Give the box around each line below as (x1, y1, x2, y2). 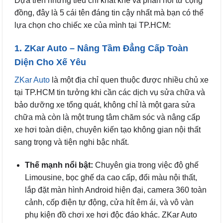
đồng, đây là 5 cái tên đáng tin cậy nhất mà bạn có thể (14, 8, 204, 17)
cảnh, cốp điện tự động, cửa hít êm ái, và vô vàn (24, 198, 194, 207)
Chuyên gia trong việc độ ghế (93, 161, 199, 170)
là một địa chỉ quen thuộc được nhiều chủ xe (50, 76, 209, 85)
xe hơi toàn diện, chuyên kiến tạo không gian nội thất (14, 125, 201, 134)
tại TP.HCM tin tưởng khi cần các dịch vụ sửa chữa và (14, 88, 205, 97)
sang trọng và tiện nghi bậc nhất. (14, 138, 129, 147)
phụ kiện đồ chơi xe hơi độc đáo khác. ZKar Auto (24, 211, 197, 220)
